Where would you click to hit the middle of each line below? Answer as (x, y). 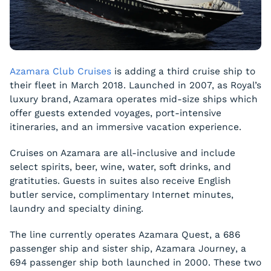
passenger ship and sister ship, (83, 249)
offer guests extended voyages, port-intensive (116, 113)
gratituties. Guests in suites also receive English (120, 181)
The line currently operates (74, 235)
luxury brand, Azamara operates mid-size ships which (134, 99)
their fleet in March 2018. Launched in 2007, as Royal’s (135, 85)
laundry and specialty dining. (77, 209)
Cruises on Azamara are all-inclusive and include (122, 153)
